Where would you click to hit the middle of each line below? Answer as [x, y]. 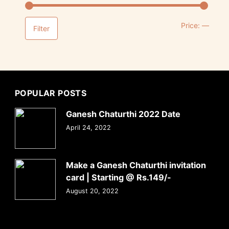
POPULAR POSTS [51, 93]
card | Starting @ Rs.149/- [119, 177]
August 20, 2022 [92, 191]
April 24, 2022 [88, 128]
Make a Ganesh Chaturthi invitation [136, 165]
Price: [191, 25]
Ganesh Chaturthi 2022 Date [123, 114]
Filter [41, 28]
